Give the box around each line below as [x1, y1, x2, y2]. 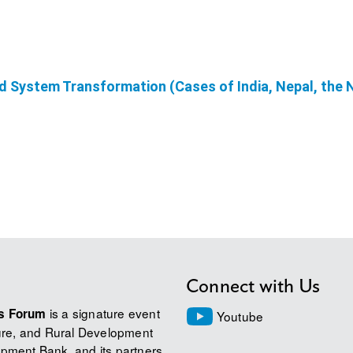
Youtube [213, 307, 264, 325]
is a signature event [46, 304, 160, 322]
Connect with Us [186, 277, 320, 297]
